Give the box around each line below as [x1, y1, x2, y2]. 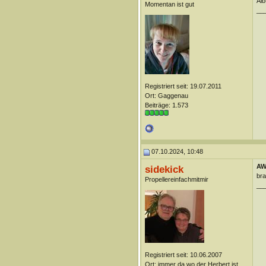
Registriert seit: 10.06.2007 [144, 251, 222, 258]
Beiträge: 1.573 [144, 102, 188, 109]
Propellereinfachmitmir [144, 176, 208, 183]
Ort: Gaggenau [144, 92, 188, 99]
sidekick [144, 163, 183, 175]
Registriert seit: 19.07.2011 [144, 83, 221, 90]
